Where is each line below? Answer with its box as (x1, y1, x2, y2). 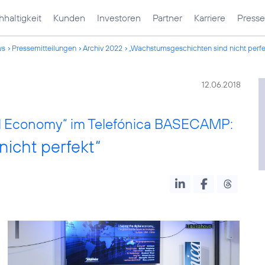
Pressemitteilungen (12, 43, 76, 53)
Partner (153, 12, 182, 24)
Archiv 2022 (83, 43, 122, 53)
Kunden (53, 12, 85, 24)
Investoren (97, 12, 141, 24)
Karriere (194, 12, 225, 24)
